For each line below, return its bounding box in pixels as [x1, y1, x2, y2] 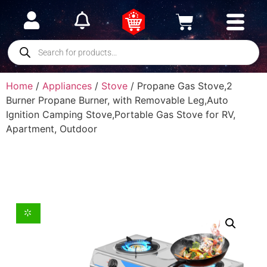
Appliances [42, 80, 92, 92]
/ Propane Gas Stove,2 [128, 80, 232, 92]
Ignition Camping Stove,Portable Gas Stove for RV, [6, 108, 235, 120]
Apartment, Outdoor [6, 123, 97, 135]
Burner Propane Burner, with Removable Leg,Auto [6, 94, 228, 106]
